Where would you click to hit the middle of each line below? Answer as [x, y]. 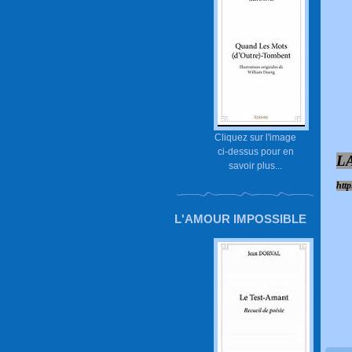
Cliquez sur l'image [255, 137]
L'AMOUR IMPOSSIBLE [240, 219]
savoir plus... [255, 165]
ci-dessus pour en [255, 151]
